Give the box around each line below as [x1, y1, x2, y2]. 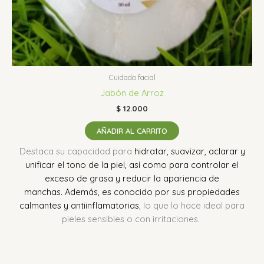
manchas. [24, 186, 62, 197]
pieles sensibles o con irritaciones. [62, 213, 200, 225]
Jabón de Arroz [100, 87, 164, 98]
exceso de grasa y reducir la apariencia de [45, 172, 219, 184]
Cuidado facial [108, 72, 156, 82]
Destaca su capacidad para [19, 145, 134, 157]
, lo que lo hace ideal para [139, 199, 245, 211]
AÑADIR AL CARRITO [97, 126, 167, 136]
